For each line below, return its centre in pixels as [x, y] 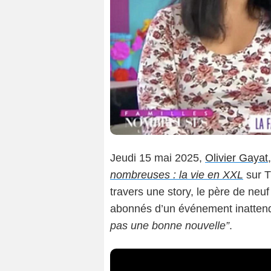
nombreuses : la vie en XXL [177, 175]
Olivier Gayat [237, 158]
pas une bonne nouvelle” [170, 226]
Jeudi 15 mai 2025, [158, 158]
